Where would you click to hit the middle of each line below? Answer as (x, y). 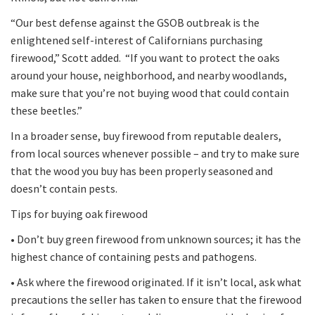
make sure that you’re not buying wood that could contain (150, 92)
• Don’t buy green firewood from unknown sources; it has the (156, 239)
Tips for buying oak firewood (79, 213)
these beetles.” (46, 110)
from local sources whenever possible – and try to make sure (155, 153)
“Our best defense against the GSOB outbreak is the (135, 22)
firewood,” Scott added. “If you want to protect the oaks (145, 57)
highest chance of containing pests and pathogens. (134, 256)
